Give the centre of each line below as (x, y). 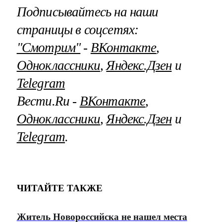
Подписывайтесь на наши (87, 12)
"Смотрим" (49, 47)
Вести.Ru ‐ (48, 101)
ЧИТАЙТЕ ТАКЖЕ (59, 188)
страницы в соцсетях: (78, 29)
